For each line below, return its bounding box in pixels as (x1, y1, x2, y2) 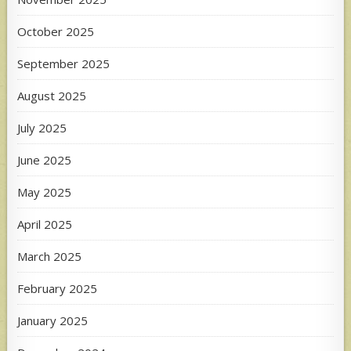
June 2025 (17, 152, 72, 168)
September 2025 (17, 56, 110, 72)
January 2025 (17, 313, 89, 329)
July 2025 (17, 120, 67, 136)
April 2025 (17, 216, 73, 233)
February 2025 (17, 280, 98, 297)
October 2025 (17, 24, 95, 40)
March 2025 (17, 248, 82, 265)
